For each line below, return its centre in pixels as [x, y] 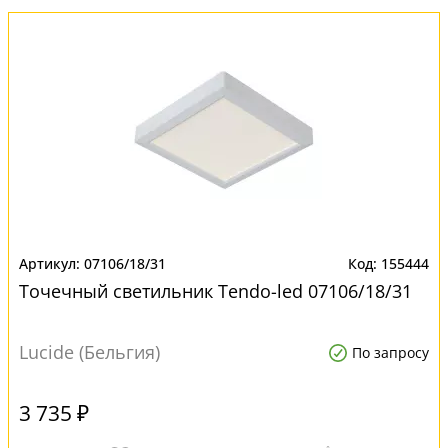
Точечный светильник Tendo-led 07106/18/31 [215, 291]
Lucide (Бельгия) [89, 352]
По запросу [390, 352]
